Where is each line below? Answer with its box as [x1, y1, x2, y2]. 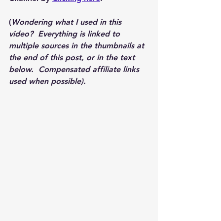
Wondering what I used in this [11, 17, 124, 27]
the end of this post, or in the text [9, 52, 137, 62]
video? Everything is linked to [9, 29, 122, 38]
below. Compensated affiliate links [9, 64, 142, 74]
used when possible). [9, 76, 91, 86]
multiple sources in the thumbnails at [9, 40, 147, 50]
